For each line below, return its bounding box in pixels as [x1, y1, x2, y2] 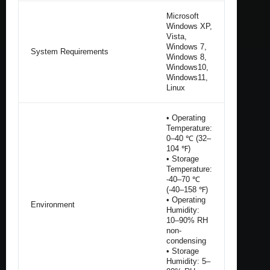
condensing [166, 236, 206, 245]
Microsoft [166, 11, 199, 20]
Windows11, [166, 72, 208, 82]
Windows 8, [166, 52, 207, 61]
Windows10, [166, 62, 209, 72]
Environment [31, 199, 75, 209]
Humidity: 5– [166, 256, 210, 266]
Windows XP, [166, 21, 212, 31]
